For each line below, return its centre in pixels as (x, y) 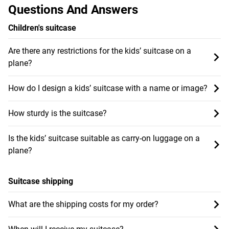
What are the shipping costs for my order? (83, 204)
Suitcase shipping (41, 181)
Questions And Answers (73, 9)
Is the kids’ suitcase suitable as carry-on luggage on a (104, 138)
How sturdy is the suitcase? (58, 113)
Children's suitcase (42, 28)
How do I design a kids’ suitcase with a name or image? (108, 88)
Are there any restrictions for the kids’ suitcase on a (100, 51)
